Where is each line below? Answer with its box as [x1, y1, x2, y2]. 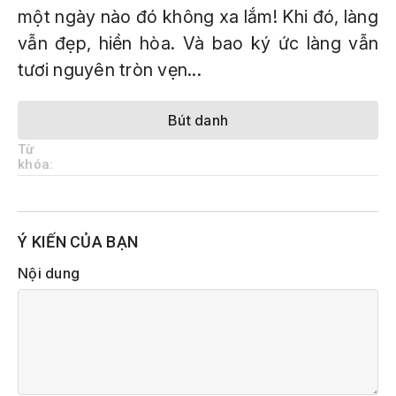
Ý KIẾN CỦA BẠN [18, 232, 139, 251]
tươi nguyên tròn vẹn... [18, 59, 202, 80]
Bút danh [168, 111, 228, 129]
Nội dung [18, 264, 80, 282]
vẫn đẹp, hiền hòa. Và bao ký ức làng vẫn [18, 33, 378, 54]
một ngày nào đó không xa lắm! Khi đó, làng [18, 6, 378, 27]
